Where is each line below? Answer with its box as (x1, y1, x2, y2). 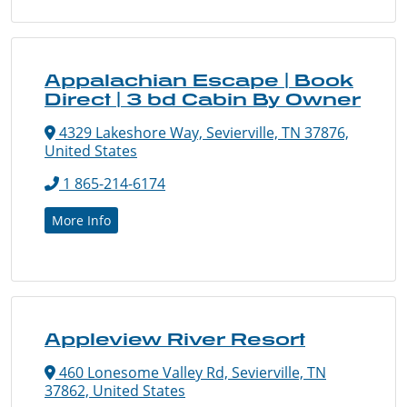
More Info (52, 211, 111, 229)
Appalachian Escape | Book (45, 69, 353, 90)
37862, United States (45, 380, 185, 401)
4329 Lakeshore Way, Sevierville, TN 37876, (55, 122, 349, 143)
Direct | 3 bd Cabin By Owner (45, 88, 361, 109)
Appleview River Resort (45, 328, 305, 349)
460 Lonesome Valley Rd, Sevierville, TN (55, 362, 326, 382)
